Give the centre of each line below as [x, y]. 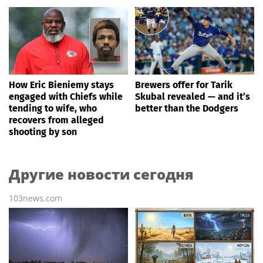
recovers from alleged [56, 120]
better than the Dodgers [187, 108]
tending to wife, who [53, 108]
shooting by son [43, 131]
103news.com [36, 198]
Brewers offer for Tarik [184, 85]
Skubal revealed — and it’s [193, 96]
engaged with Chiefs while [66, 96]
